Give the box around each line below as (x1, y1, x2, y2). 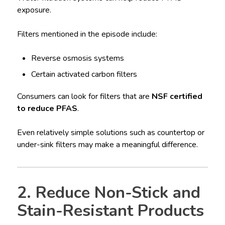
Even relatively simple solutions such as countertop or (17, 127, 204, 138)
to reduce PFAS (17, 102, 77, 114)
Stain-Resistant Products (17, 199, 204, 221)
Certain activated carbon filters (31, 68, 138, 80)
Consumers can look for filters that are (17, 90, 152, 102)
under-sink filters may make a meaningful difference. (17, 139, 198, 150)
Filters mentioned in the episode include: (17, 29, 157, 40)
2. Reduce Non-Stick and (17, 181, 200, 203)
